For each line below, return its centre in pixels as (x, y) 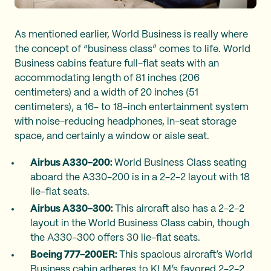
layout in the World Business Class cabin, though (140, 224)
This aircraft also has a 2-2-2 (180, 209)
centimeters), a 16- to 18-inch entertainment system (132, 108)
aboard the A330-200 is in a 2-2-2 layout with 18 (140, 178)
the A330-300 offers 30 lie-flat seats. (115, 238)
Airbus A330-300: (73, 209)
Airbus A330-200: (72, 163)
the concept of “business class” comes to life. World (132, 50)
